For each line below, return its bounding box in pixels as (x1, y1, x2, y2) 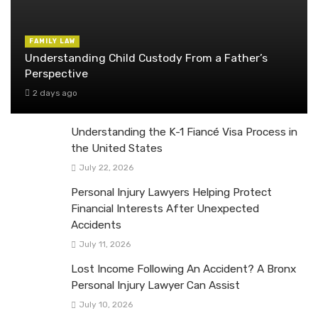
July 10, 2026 (78, 300, 133, 310)
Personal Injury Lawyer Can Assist (71, 278, 240, 292)
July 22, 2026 (78, 162, 133, 172)
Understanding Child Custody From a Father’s (25, 51, 268, 65)
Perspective (25, 67, 88, 81)
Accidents (71, 218, 121, 231)
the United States (71, 141, 163, 155)
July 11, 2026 (78, 238, 131, 249)
